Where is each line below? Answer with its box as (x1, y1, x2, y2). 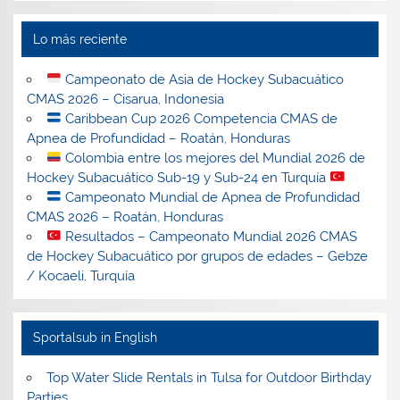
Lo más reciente (32, 31, 127, 46)
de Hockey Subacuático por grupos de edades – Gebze (27, 247, 369, 264)
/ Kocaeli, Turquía (27, 267, 136, 284)
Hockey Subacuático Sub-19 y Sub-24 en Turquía (27, 169, 330, 186)
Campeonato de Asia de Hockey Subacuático (61, 71, 344, 87)
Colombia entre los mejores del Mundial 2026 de (61, 149, 365, 166)
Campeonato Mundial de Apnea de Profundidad (61, 188, 360, 205)
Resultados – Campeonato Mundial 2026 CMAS (61, 228, 357, 245)
